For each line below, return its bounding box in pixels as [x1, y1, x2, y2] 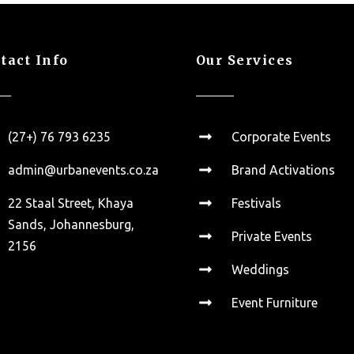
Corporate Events [232, 129, 332, 144]
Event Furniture [232, 295, 318, 310]
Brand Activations [232, 162, 336, 177]
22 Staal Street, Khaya [8, 195, 134, 210]
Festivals [232, 195, 282, 210]
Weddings [232, 262, 290, 277]
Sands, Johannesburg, [8, 217, 135, 232]
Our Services [195, 51, 294, 68]
